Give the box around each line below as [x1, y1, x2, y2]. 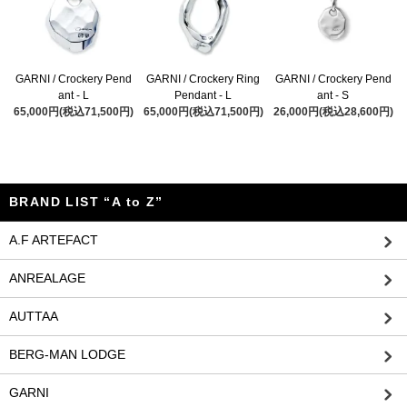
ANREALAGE [9, 271, 85, 286]
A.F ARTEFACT [9, 233, 98, 248]
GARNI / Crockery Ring [146, 73, 261, 86]
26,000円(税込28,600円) [273, 105, 393, 119]
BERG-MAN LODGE [9, 347, 125, 362]
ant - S [317, 89, 350, 103]
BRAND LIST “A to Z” [9, 194, 164, 210]
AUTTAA [9, 309, 58, 324]
